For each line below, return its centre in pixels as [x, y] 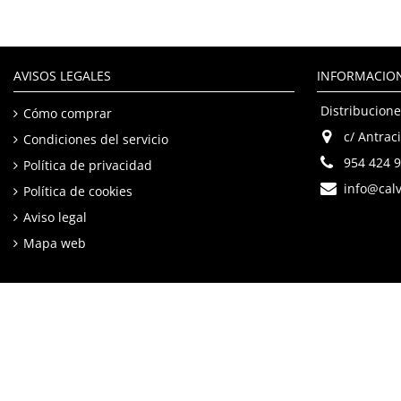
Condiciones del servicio [96, 139]
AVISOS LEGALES [62, 76]
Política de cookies [78, 191]
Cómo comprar [68, 113]
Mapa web [55, 243]
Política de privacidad [88, 165]
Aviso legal [55, 217]
